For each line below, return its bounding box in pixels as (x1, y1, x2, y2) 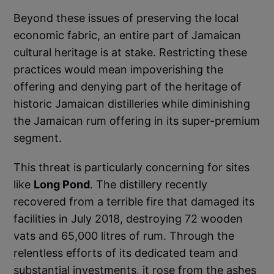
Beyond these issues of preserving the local (13, 11, 239, 24)
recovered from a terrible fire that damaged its (13, 194, 255, 208)
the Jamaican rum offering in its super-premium (13, 114, 261, 127)
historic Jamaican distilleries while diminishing (13, 97, 251, 110)
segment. (13, 131, 62, 144)
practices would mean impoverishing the (13, 62, 224, 76)
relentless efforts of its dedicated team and (13, 246, 239, 259)
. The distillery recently (90, 177, 208, 191)
